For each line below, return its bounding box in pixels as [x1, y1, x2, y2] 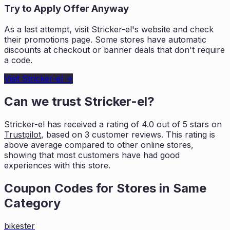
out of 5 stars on [154, 119, 222, 129]
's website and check [132, 24, 214, 35]
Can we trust [4, 94, 84, 109]
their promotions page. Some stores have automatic [4, 34, 206, 45]
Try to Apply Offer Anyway [4, 3, 129, 15]
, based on [41, 129, 82, 140]
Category [4, 195, 61, 210]
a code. [4, 55, 32, 66]
